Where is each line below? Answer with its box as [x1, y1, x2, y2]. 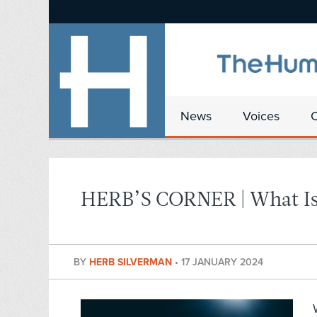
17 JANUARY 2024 [181, 256, 263, 269]
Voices [243, 108, 279, 124]
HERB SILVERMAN [89, 256, 175, 269]
